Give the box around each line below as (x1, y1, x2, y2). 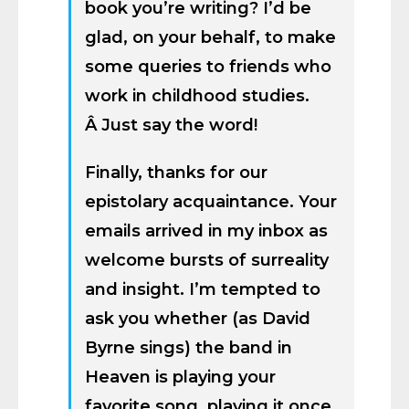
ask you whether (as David (85, 309, 310, 329)
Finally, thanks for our (85, 163, 267, 183)
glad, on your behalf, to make (85, 27, 336, 47)
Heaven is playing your (85, 367, 276, 387)
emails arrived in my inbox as (85, 221, 328, 241)
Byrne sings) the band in (85, 338, 292, 358)
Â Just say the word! (85, 115, 257, 135)
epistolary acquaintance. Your (85, 192, 337, 212)
